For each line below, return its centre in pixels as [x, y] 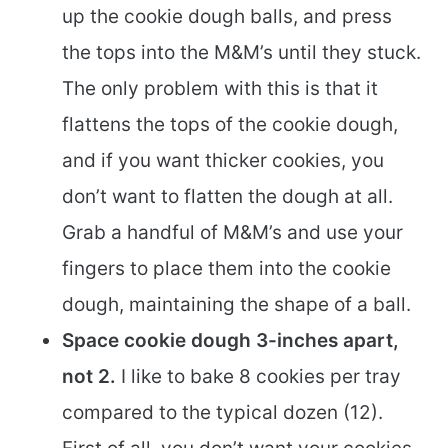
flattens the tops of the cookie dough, [230, 124]
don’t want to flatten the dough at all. [227, 196]
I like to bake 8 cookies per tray [258, 376]
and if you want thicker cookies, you [223, 160]
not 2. [89, 376]
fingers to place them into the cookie [226, 268]
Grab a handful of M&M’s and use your [232, 232]
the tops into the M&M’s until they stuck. [241, 52]
